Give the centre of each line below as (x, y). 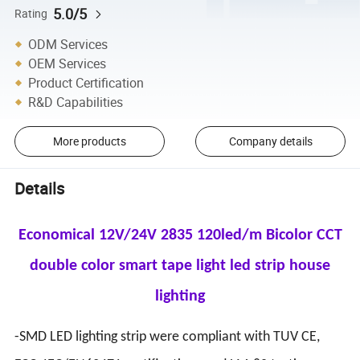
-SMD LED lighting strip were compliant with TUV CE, (168, 337)
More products (89, 141)
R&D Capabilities (76, 102)
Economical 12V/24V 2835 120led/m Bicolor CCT (180, 235)
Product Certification (86, 82)
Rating (31, 13)
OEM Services (67, 63)
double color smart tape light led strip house (180, 266)
